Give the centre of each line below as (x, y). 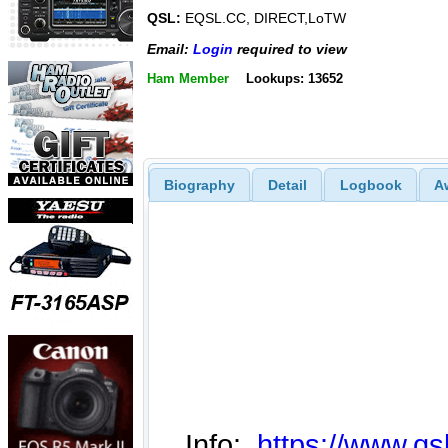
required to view (290, 48)
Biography (199, 184)
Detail (287, 184)
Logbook (370, 184)
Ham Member (188, 78)
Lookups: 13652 (294, 78)
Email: (170, 48)
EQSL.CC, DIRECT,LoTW (263, 18)
